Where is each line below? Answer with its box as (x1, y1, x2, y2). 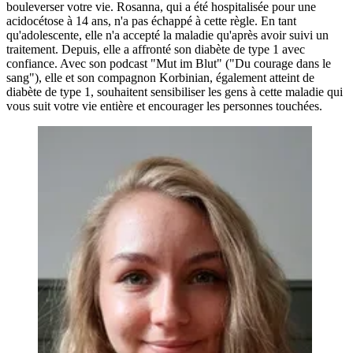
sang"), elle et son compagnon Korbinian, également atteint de (6, 70, 314, 84)
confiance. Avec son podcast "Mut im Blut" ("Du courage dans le (6, 56, 331, 70)
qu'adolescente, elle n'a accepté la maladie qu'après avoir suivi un (6, 28, 329, 42)
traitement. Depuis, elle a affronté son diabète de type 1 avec (6, 42, 305, 56)
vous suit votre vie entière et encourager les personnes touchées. (6, 98, 322, 113)
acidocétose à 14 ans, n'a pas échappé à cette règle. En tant (6, 13, 296, 28)
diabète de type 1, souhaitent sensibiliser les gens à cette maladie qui (6, 84, 343, 98)
